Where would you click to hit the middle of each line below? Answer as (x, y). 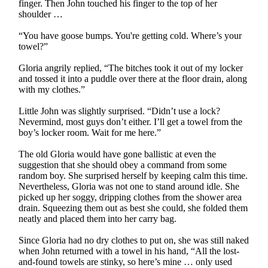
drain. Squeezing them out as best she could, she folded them (133, 208)
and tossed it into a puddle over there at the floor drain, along (133, 78)
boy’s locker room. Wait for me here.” (90, 132)
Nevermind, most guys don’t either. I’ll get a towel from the (131, 121)
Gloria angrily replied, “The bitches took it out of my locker (131, 68)
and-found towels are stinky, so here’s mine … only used (126, 261)
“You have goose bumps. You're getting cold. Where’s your (130, 35)
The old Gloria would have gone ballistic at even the (118, 154)
